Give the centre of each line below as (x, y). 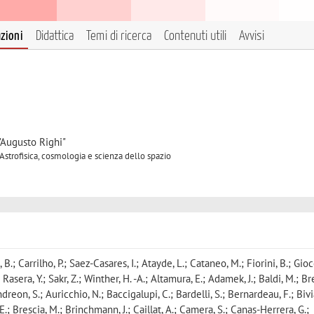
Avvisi (252, 36)
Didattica (55, 36)
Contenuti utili (195, 36)
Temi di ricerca (119, 36)
